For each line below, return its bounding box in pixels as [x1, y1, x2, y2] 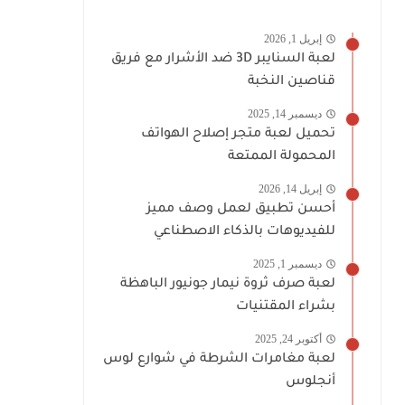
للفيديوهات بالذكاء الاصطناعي [154, 224, 335, 240]
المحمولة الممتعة [228, 149, 335, 165]
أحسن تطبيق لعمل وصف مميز [146, 202, 335, 217]
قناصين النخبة [248, 74, 335, 89]
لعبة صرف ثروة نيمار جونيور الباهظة [120, 277, 335, 292]
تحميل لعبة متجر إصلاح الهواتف [141, 127, 335, 142]
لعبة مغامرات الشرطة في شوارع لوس [103, 352, 335, 367]
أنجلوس [286, 374, 335, 390]
